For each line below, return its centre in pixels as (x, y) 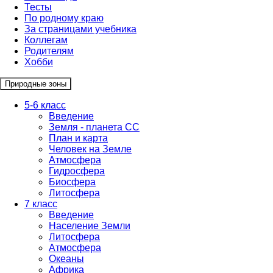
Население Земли (90, 226)
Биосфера (72, 182)
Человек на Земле (90, 149)
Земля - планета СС (94, 127)
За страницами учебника (80, 29)
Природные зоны (36, 84)
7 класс (41, 204)
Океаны (66, 259)
